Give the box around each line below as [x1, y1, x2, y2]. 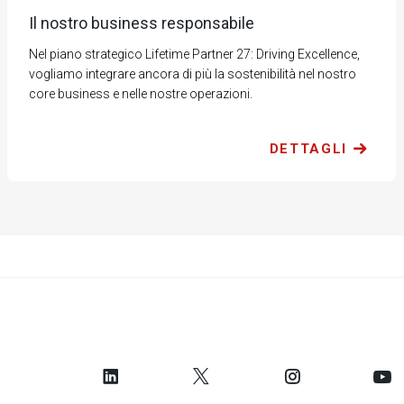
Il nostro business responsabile [28, 14, 254, 33]
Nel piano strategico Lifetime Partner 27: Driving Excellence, [28, 47, 360, 62]
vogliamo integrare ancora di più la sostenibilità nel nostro [28, 67, 356, 82]
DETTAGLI [269, 141, 347, 158]
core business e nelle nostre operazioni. [28, 87, 252, 102]
